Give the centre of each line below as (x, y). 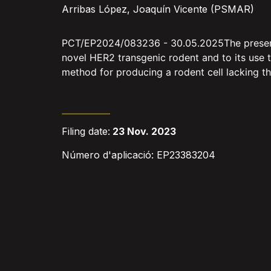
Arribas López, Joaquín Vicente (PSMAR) (158, 9)
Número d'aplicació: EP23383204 (139, 155)
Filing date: (86, 132)
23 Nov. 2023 (143, 132)
